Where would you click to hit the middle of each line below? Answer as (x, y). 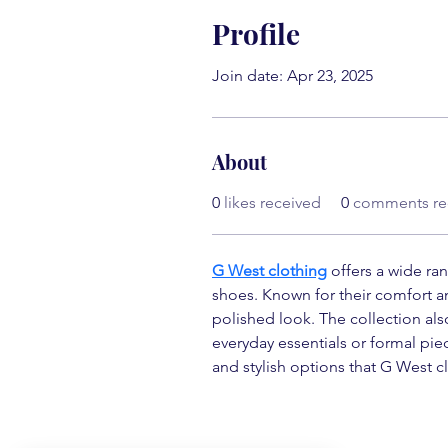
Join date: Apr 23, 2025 (292, 75)
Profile (256, 33)
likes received (272, 202)
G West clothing (269, 270)
